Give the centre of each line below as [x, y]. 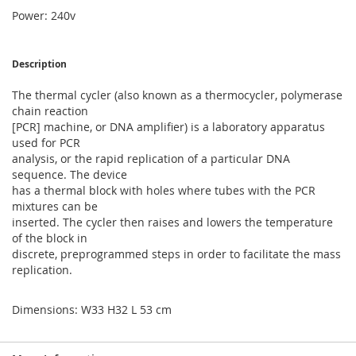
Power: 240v [44, 15]
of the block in [50, 238]
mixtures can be [55, 206]
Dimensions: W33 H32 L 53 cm [92, 310]
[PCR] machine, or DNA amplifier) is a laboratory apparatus [168, 127]
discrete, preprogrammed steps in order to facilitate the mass [176, 254]
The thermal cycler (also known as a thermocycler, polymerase [177, 95]
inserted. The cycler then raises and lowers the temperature [172, 222]
